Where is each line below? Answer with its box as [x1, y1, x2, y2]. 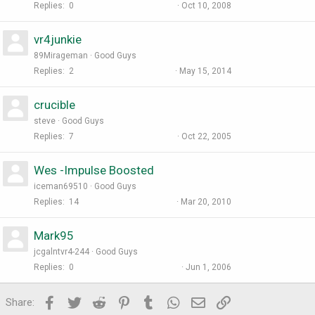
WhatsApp [182, 295, 231, 308]
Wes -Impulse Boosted [34, 163, 154, 178]
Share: [6, 296, 34, 309]
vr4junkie [34, 32, 82, 47]
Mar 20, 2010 [181, 197, 231, 207]
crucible [34, 98, 75, 112]
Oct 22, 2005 [181, 131, 231, 142]
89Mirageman [34, 51, 88, 61]
